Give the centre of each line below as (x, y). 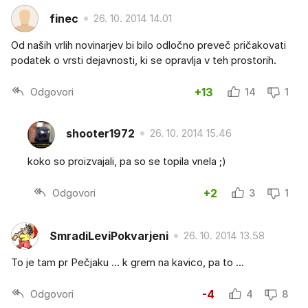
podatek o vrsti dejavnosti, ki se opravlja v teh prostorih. (144, 60)
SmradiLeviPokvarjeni (109, 235)
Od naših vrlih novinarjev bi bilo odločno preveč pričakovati (148, 45)
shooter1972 (100, 133)
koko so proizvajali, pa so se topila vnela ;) (127, 162)
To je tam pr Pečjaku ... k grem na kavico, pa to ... (128, 263)
